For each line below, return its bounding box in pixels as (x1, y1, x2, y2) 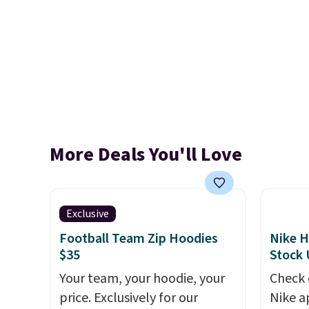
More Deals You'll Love (50, 141, 242, 168)
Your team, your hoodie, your (59, 269, 225, 288)
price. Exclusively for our (59, 288, 198, 308)
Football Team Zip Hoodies (59, 229, 218, 248)
